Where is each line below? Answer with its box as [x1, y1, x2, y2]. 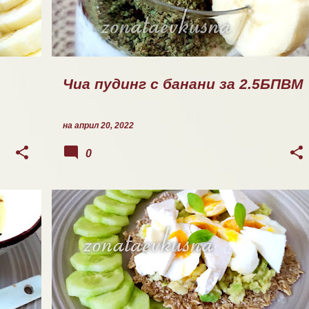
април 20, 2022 [74, 121, 134, 130]
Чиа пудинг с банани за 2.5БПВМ [63, 76, 303, 92]
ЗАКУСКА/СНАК [68, 210, 133, 220]
